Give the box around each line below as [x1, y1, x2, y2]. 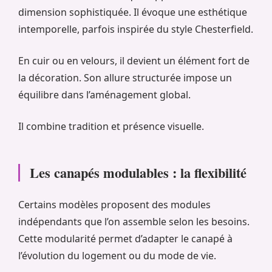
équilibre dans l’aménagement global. [18, 88, 191, 102]
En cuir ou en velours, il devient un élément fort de [18, 54, 250, 68]
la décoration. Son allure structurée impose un [18, 71, 232, 85]
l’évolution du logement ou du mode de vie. [18, 249, 216, 263]
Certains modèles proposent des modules [18, 198, 211, 212]
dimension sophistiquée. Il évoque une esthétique [18, 5, 247, 19]
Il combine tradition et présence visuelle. [18, 120, 204, 134]
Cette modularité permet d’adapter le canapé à [18, 232, 233, 246]
